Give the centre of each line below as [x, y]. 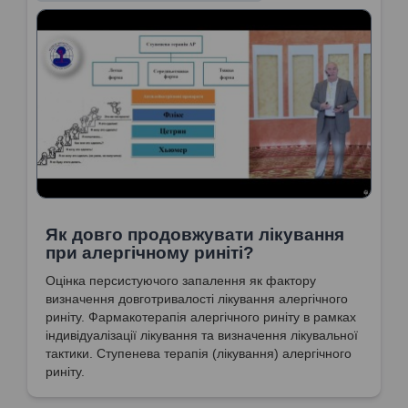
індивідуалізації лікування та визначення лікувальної [202, 335]
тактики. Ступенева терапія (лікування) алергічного [199, 353]
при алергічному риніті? [150, 252]
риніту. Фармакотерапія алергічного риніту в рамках [201, 316]
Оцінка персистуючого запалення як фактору [181, 280]
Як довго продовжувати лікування [195, 234]
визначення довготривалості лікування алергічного [197, 298]
